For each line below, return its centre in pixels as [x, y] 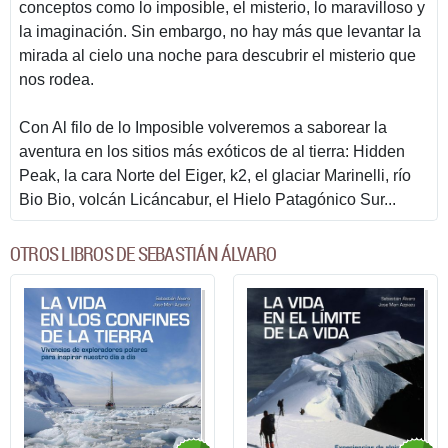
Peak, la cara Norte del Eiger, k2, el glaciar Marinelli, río [215, 175]
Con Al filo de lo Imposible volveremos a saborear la [203, 127]
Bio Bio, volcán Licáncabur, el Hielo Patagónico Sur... [207, 199]
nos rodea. [56, 79]
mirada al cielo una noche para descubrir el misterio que [217, 55]
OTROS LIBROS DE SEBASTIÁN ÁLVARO [143, 253]
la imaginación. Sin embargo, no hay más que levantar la [220, 31]
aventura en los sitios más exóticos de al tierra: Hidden [212, 151]
